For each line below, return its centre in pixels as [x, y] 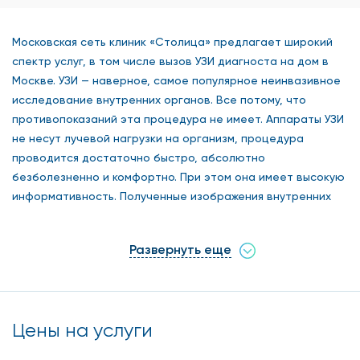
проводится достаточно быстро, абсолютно [139, 157]
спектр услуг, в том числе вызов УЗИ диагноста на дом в [170, 61]
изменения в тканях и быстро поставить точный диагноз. [171, 234]
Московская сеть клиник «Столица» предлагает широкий [172, 41]
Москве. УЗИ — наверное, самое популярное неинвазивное [176, 80]
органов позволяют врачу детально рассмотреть [153, 215]
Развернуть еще [180, 249]
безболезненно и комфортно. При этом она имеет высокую [178, 176]
